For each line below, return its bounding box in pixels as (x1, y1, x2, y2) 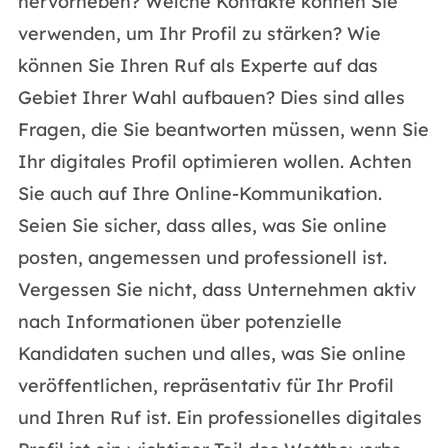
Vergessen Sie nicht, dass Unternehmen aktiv (17, 278, 416, 301)
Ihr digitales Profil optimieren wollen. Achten (17, 150, 412, 173)
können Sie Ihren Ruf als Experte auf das (17, 54, 378, 77)
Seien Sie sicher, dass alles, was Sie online (17, 214, 387, 237)
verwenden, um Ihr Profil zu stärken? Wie (17, 22, 381, 45)
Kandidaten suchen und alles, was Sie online (17, 342, 406, 365)
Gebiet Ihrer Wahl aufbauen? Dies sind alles (17, 86, 405, 109)
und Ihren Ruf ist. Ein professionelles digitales (17, 406, 422, 429)
